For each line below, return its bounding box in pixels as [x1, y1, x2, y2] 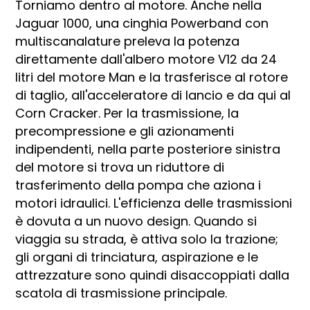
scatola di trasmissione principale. [15, 284, 228, 302]
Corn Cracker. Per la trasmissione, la [15, 104, 239, 122]
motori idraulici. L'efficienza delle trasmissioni [15, 194, 293, 212]
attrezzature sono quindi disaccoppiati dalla [15, 266, 290, 284]
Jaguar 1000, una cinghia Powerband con [15, 14, 269, 32]
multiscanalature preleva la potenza [15, 32, 240, 50]
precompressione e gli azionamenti [15, 122, 235, 140]
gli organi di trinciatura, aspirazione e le [15, 248, 259, 266]
